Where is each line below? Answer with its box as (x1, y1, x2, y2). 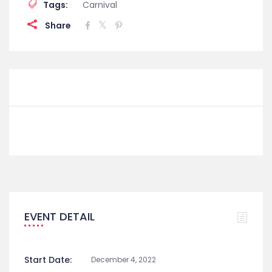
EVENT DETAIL (24, 208, 95, 224)
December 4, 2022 (91, 254, 156, 265)
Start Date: (24, 253, 72, 266)
